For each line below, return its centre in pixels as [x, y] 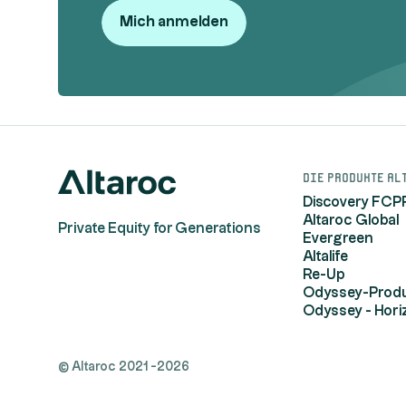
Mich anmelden [174, 22]
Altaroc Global [351, 221]
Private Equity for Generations [159, 229]
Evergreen [338, 239]
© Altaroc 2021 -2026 [124, 367]
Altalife [325, 257]
